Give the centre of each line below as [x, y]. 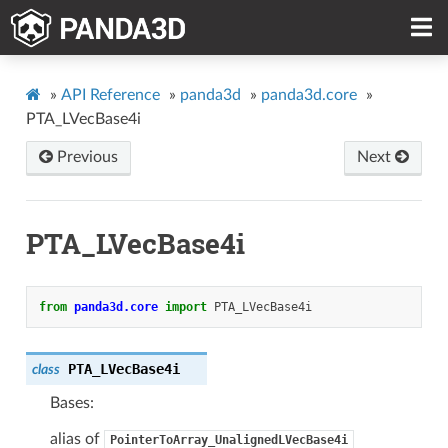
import [185, 306]
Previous [85, 156]
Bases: [71, 402]
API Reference [110, 94]
